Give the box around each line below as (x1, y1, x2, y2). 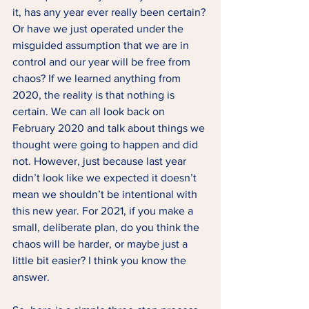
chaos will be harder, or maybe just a (12, 238, 190, 250)
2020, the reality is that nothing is (12, 89, 177, 101)
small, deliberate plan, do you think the (12, 221, 202, 233)
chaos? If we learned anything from (12, 72, 183, 84)
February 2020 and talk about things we (12, 122, 208, 134)
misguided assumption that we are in (12, 39, 192, 51)
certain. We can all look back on (12, 106, 168, 117)
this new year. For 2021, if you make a (12, 205, 196, 217)
